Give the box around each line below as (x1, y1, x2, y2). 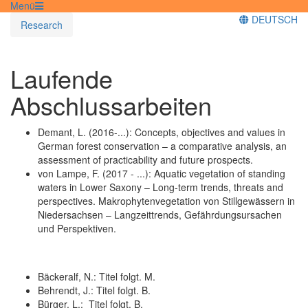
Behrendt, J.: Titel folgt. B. (38, 283, 151, 297)
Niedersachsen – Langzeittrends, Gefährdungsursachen (38, 207, 282, 221)
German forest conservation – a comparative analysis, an (38, 138, 287, 153)
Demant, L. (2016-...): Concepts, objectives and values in (38, 124, 285, 139)
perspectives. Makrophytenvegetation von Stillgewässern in (38, 193, 295, 208)
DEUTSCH (249, 12, 298, 26)
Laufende (10, 60, 113, 96)
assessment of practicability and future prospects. (38, 152, 253, 166)
